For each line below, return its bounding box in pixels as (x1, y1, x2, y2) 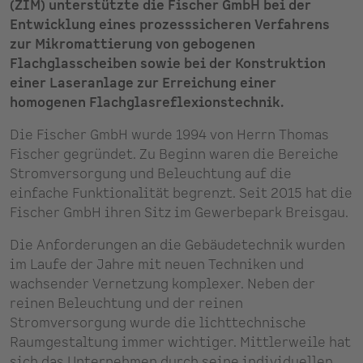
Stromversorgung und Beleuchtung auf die (10, 164, 292, 183)
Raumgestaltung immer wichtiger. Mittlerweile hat (10, 333, 351, 352)
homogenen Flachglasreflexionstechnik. (10, 93, 284, 112)
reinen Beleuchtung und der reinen (10, 294, 243, 313)
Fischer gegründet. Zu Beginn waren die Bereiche (10, 145, 339, 164)
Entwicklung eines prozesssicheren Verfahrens (10, 15, 330, 34)
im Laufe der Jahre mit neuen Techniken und (10, 255, 304, 274)
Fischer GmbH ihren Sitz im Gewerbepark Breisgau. (10, 203, 348, 222)
